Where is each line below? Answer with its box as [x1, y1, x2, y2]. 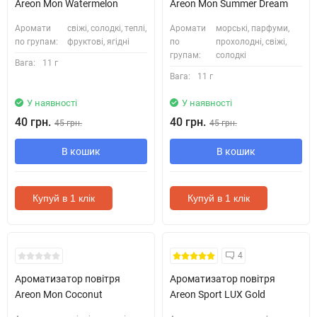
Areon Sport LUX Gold [170, 288, 265, 300]
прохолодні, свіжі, [216, 36, 287, 47]
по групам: [15, 36, 58, 47]
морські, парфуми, [216, 23, 290, 33]
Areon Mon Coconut [15, 288, 103, 300]
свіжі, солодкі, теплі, [67, 23, 147, 33]
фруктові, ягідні [67, 36, 130, 47]
